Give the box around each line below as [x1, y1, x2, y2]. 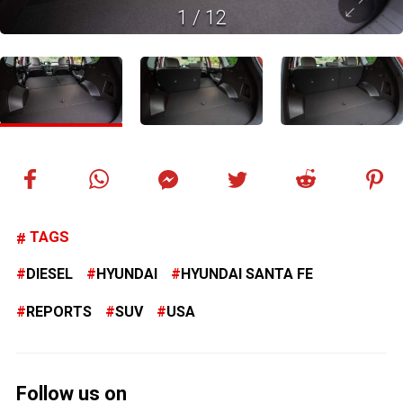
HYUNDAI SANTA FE [181, 265, 313, 283]
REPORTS [26, 303, 92, 321]
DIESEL [26, 265, 73, 283]
